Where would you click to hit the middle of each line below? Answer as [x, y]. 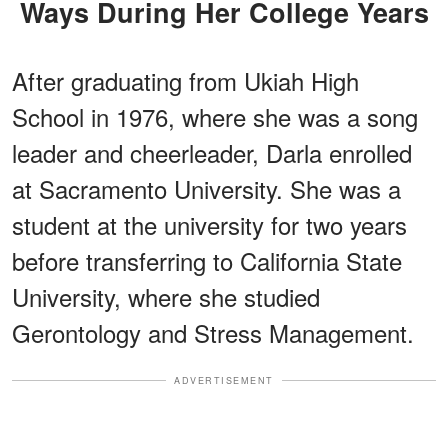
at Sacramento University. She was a [206, 188]
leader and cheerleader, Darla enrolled [212, 152]
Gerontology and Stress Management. [213, 332]
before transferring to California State [207, 260]
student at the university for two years [209, 224]
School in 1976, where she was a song [215, 116]
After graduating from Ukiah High [185, 80]
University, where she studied [166, 296]
